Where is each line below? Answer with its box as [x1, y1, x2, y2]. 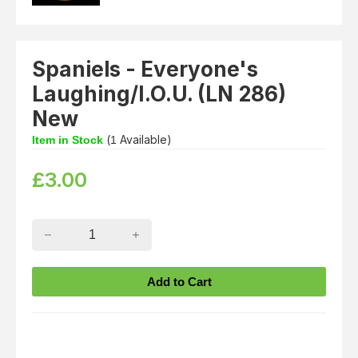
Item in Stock [32, 133, 103, 147]
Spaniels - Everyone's [32, 57, 258, 82]
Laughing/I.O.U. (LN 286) [32, 82, 286, 107]
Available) [117, 133, 172, 147]
